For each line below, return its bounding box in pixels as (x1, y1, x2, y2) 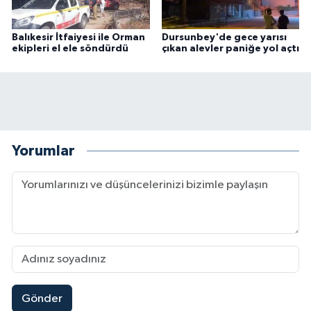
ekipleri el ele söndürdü (12, 44, 128, 54)
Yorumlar (12, 143, 75, 158)
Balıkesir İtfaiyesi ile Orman (12, 33, 145, 43)
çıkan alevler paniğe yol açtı (161, 44, 299, 54)
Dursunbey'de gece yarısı (161, 33, 287, 43)
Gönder (21, 292, 62, 305)
